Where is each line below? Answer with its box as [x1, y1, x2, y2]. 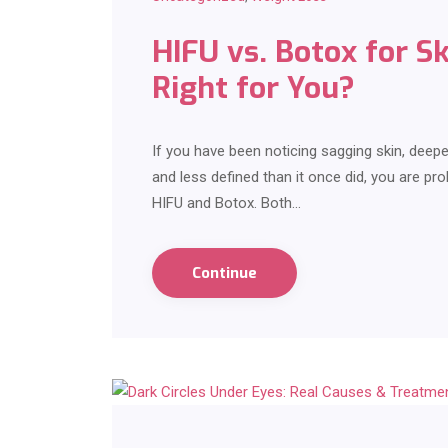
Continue [192, 263, 257, 284]
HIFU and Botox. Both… [152, 194, 301, 213]
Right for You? [152, 68, 355, 109]
